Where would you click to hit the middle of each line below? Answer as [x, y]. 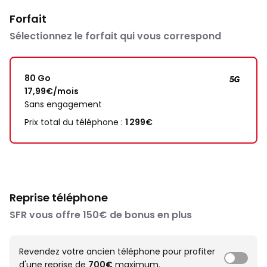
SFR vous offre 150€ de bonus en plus [101, 215]
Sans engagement [63, 104]
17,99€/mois [52, 91]
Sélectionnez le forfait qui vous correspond [115, 36]
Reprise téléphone [59, 198]
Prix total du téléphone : [75, 122]
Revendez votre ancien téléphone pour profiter [117, 252]
